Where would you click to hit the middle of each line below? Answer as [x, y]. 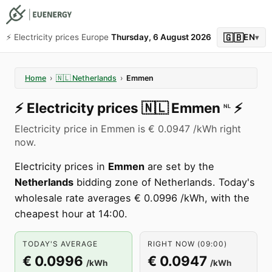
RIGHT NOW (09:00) [187, 244]
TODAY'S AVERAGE [60, 244]
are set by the [179, 166]
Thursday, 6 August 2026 [161, 37]
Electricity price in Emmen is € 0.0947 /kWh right [128, 129]
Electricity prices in [61, 166]
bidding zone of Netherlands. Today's [164, 182]
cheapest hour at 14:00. [71, 214]
